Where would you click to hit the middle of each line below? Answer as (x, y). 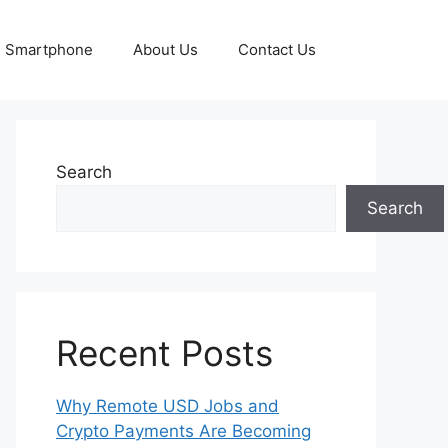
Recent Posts (164, 353)
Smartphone (49, 49)
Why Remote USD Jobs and (167, 406)
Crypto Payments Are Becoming (183, 431)
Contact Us (277, 49)
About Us (165, 49)
